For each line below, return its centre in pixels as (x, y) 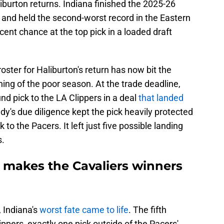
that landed (161, 98)
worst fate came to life (84, 210)
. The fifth (147, 210)
